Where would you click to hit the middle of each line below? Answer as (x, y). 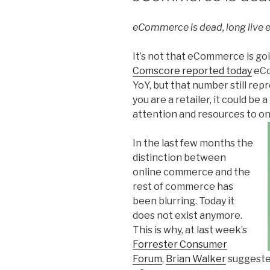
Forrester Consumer (180, 244)
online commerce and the (191, 172)
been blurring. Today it (184, 201)
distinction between (179, 157)
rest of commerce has (183, 186)
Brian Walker (196, 259)
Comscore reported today (192, 71)
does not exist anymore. (187, 215)
